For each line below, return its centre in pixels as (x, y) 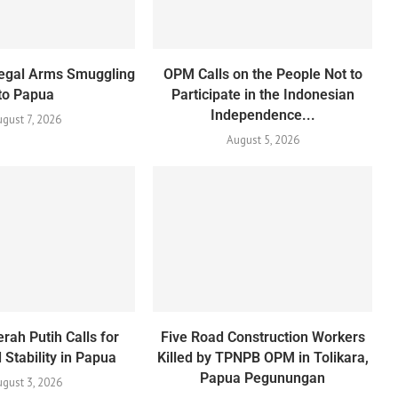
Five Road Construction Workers (263, 338)
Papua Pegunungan (263, 378)
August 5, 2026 (263, 139)
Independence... (263, 115)
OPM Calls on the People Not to (263, 74)
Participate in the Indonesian (263, 94)
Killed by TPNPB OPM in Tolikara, (263, 358)
